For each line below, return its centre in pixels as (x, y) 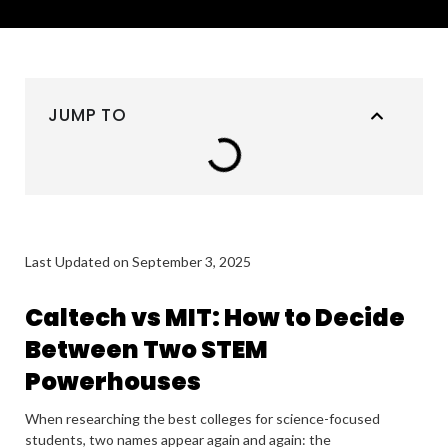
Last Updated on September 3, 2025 (138, 261)
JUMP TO (87, 114)
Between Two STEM (146, 349)
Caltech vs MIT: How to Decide (215, 317)
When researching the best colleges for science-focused (202, 418)
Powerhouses (113, 381)
